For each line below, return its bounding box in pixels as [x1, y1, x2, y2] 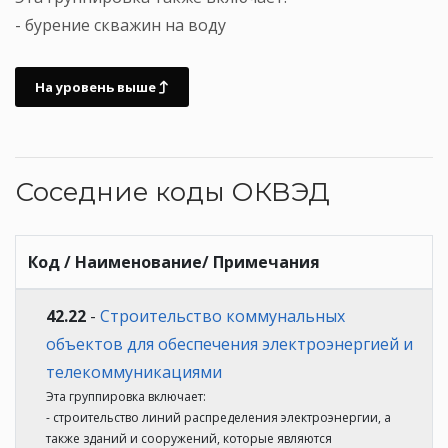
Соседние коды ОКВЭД [15, 175, 330, 208]
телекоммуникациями [46, 360, 222, 383]
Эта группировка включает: [46, 387, 206, 405]
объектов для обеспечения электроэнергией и [46, 332, 413, 355]
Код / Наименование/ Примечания [28, 250, 320, 273]
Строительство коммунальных [100, 304, 345, 327]
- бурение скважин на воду [15, 13, 226, 36]
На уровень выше [35, 77, 159, 96]
